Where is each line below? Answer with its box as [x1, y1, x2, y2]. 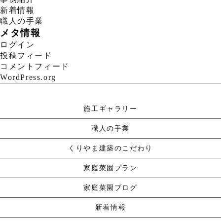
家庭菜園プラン [83, 164, 138, 172]
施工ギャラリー [83, 105, 138, 112]
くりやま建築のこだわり [68, 145, 153, 152]
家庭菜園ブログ [83, 184, 138, 191]
